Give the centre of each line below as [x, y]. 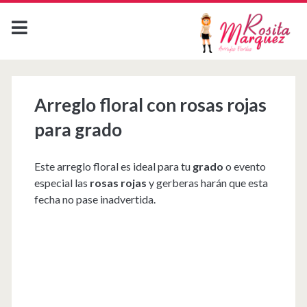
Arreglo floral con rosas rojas [150, 105]
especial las [61, 182]
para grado [78, 129]
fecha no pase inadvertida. [95, 199]
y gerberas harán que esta [207, 182]
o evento [244, 166]
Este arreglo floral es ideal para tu [113, 166]
